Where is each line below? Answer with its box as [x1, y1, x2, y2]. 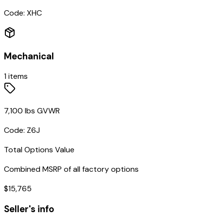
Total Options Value [4, 145, 74, 155]
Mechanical [4, 50, 54, 62]
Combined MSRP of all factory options [4, 164, 139, 175]
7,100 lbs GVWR [4, 106, 60, 116]
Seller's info [4, 203, 54, 216]
